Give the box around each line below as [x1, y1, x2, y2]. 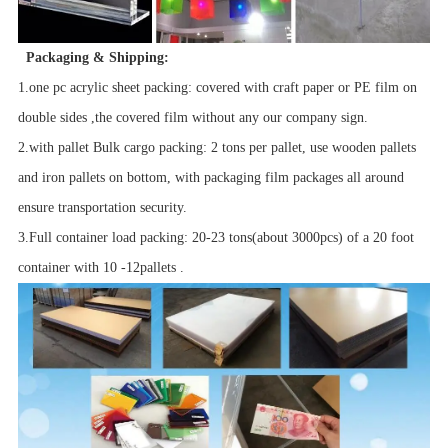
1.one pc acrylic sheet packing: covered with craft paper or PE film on [17, 80, 417, 96]
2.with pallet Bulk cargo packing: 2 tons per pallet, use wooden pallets [17, 140, 416, 156]
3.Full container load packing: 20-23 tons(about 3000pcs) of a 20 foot [17, 230, 414, 246]
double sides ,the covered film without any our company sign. [17, 110, 368, 126]
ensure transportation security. [17, 200, 187, 216]
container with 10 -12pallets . [17, 260, 184, 276]
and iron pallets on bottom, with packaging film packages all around [17, 170, 404, 186]
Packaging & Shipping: [25, 50, 169, 66]
